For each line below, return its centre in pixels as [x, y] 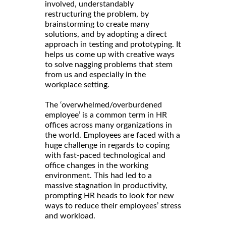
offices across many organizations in [108, 125]
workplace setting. [77, 84]
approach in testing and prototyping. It [113, 44]
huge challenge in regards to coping [107, 145]
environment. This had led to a [98, 175]
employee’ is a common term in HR [106, 115]
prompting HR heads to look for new [109, 195]
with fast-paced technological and [105, 155]
